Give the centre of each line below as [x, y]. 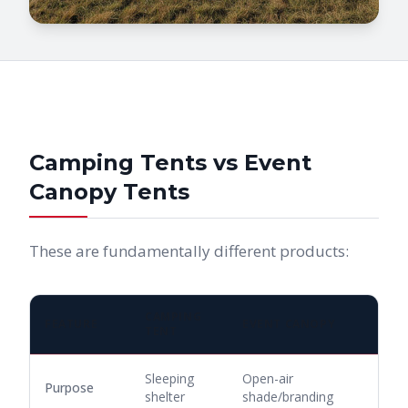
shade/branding [288, 397]
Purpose [69, 388]
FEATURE [71, 324]
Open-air [268, 378]
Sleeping [169, 378]
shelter [165, 397]
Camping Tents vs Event [170, 163]
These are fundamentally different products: [189, 251]
